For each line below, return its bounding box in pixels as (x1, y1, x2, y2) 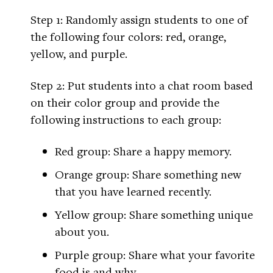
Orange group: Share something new (55, 166, 241, 182)
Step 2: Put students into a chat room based (30, 77, 253, 93)
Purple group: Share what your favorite (55, 247, 255, 263)
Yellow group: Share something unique (55, 207, 253, 222)
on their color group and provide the (30, 94, 219, 110)
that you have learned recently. (55, 183, 211, 199)
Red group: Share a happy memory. (55, 143, 232, 159)
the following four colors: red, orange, (30, 29, 226, 44)
